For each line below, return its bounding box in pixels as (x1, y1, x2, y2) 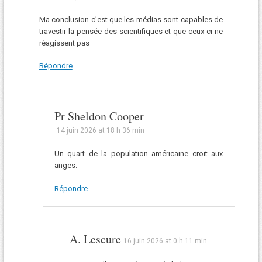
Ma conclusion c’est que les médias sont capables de (39, 15, 223, 24)
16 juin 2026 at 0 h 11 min (123, 236, 207, 245)
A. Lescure (69, 230, 121, 247)
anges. (54, 161, 77, 170)
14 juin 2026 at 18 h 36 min (56, 126, 144, 135)
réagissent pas (39, 38, 89, 47)
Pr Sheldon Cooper (54, 108, 144, 125)
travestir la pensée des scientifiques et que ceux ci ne (39, 26, 223, 36)
